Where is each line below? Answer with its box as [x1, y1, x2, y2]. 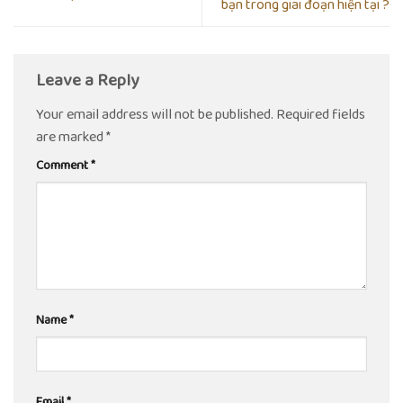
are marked [36, 125, 106, 148]
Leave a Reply [36, 67, 142, 96]
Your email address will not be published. [36, 103, 273, 126]
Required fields [276, 103, 365, 126]
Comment [36, 154, 91, 176]
